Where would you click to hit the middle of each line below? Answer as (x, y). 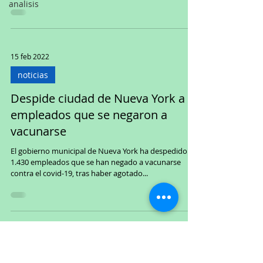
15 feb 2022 (30, 56)
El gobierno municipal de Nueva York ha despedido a (102, 151)
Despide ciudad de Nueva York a (98, 98)
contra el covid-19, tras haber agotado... (79, 173)
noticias (33, 75)
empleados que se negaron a (89, 115)
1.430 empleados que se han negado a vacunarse (96, 162)
